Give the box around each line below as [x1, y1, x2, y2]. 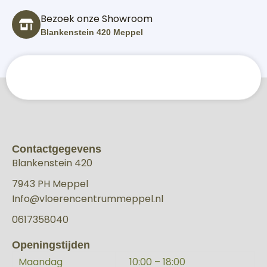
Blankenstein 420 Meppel [41, 27, 143, 37]
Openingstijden [12, 239, 90, 251]
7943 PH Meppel [12, 177, 88, 191]
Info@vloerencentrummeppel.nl [12, 192, 163, 206]
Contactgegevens [12, 143, 101, 155]
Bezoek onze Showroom [41, 12, 153, 26]
